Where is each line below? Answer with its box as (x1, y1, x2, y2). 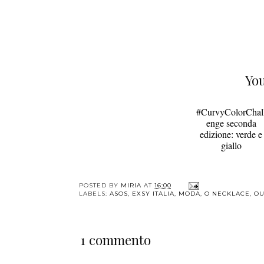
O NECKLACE (204, 251, 250, 259)
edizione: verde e (200, 189, 262, 202)
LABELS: (78, 251, 110, 259)
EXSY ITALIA (131, 251, 174, 259)
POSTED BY (78, 243, 121, 251)
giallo (220, 200, 242, 213)
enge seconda (206, 178, 256, 191)
